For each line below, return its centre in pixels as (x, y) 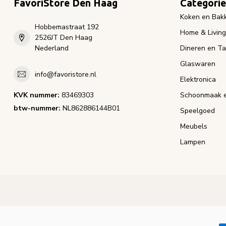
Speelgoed (197, 111)
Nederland (52, 48)
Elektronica (198, 80)
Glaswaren (198, 64)
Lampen (193, 142)
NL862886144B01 (90, 108)
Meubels (194, 127)
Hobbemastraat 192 (67, 27)
